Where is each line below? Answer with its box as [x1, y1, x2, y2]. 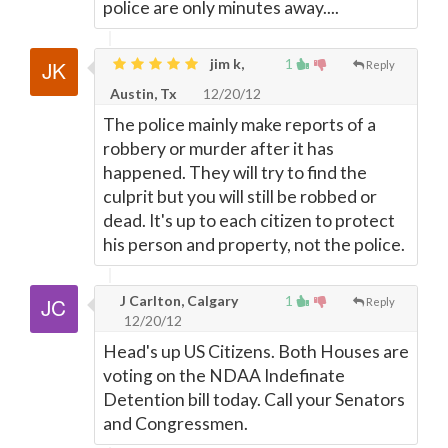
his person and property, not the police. [103, 234, 405, 255]
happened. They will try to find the [103, 162, 367, 183]
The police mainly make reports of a [103, 114, 376, 135]
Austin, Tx [110, 85, 177, 102]
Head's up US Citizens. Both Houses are [103, 341, 409, 362]
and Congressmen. [103, 413, 248, 434]
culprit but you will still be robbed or [103, 186, 377, 207]
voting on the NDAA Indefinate [103, 365, 345, 386]
